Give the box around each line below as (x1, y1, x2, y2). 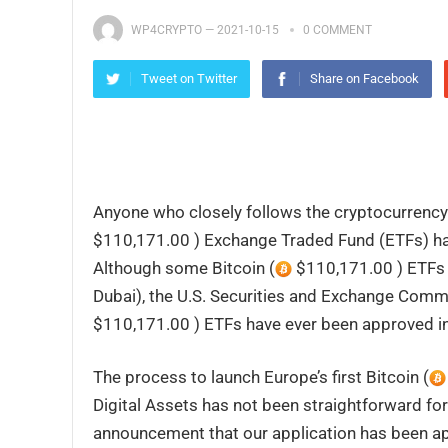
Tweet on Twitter (141, 71, 237, 86)
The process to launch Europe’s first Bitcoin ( (93, 367, 429, 387)
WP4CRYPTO (131, 23, 202, 37)
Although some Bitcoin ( (93, 258, 275, 278)
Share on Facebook (310, 71, 419, 86)
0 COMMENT (303, 23, 372, 37)
